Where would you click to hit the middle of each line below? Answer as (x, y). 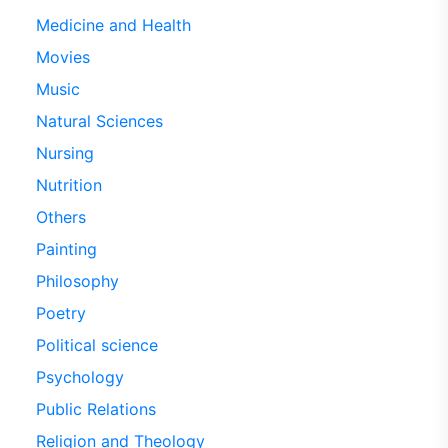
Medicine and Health (113, 24)
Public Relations (95, 408)
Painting (66, 248)
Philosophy (77, 280)
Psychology (79, 376)
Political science (96, 344)
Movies (62, 56)
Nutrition (68, 184)
